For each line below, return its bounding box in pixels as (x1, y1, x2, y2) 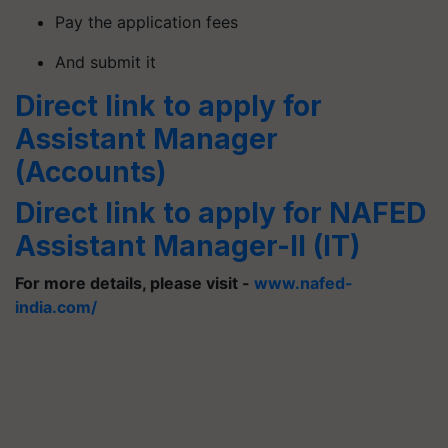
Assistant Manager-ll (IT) (15, 228, 360, 263)
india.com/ (15, 296, 97, 317)
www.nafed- (254, 272, 353, 293)
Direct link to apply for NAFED (15, 195, 426, 230)
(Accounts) (15, 154, 166, 189)
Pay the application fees (55, 11, 238, 32)
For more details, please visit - (15, 272, 254, 293)
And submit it (55, 51, 156, 72)
